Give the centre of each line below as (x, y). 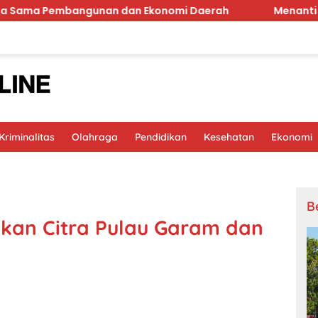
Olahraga (95, 137)
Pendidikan (161, 137)
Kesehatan (229, 137)
